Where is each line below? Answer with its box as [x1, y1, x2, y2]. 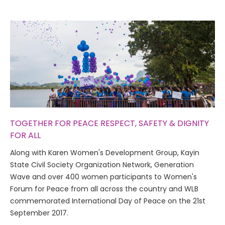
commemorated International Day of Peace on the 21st [10, 195, 205, 206]
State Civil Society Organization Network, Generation [10, 159, 194, 170]
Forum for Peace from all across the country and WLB [10, 183, 198, 194]
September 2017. [10, 207, 68, 218]
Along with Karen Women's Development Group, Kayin [10, 147, 199, 158]
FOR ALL [10, 129, 41, 141]
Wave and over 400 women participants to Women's [10, 171, 197, 182]
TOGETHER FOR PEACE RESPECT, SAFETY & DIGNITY [10, 117, 209, 129]
